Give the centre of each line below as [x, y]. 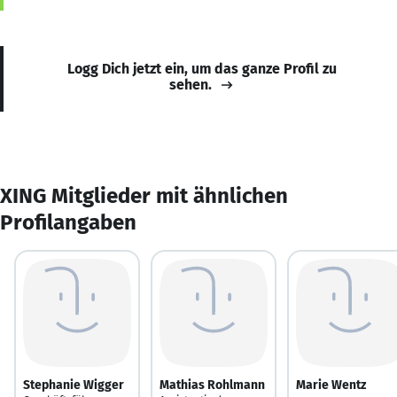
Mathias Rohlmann [212, 385]
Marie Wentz [331, 385]
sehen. [191, 84]
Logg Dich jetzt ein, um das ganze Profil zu [202, 68]
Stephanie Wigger [74, 385]
